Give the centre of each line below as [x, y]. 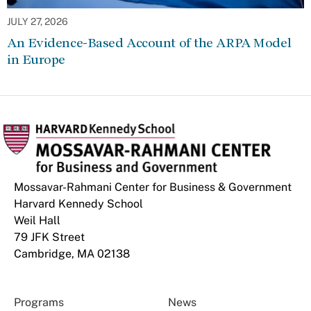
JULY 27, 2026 [37, 22]
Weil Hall [37, 221]
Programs [39, 303]
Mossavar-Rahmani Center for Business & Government [153, 187]
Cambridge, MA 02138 [72, 254]
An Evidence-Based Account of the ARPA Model [149, 43]
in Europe [36, 60]
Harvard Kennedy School [78, 204]
